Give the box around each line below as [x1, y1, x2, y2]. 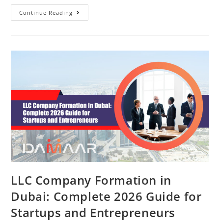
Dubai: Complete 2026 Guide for [11, 188, 202, 205]
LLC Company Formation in [11, 172, 171, 189]
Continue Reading [19, 9, 73, 17]
